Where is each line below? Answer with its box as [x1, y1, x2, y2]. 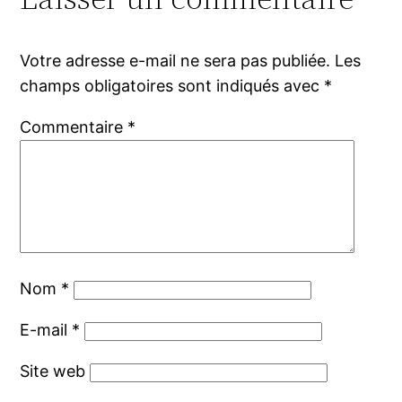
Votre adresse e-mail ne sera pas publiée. [20, 51, 331, 71]
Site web [20, 362, 86, 381]
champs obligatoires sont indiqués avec [20, 76, 325, 96]
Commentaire [20, 118, 128, 137]
